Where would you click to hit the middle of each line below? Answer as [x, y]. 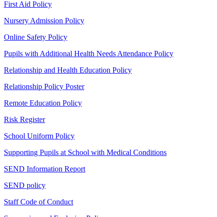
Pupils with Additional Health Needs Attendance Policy [89, 54]
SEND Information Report [45, 169]
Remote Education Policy [43, 103]
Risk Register [24, 120]
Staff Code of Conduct [39, 202]
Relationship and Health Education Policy [68, 70]
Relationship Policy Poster [44, 87]
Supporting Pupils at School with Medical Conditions [85, 153]
